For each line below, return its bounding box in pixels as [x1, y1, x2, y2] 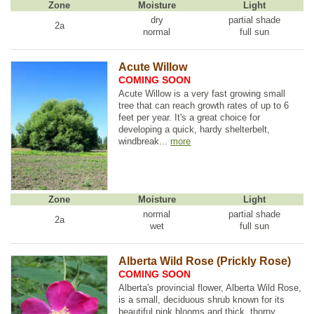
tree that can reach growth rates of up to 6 [118, 100, 289, 111]
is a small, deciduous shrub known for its [118, 294, 285, 305]
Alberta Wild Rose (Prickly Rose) [118, 254, 292, 267]
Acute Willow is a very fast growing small [118, 88, 286, 99]
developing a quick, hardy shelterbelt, [118, 123, 271, 135]
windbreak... [118, 135, 171, 146]
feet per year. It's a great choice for [118, 111, 261, 123]
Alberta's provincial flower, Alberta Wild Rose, [118, 282, 302, 293]
